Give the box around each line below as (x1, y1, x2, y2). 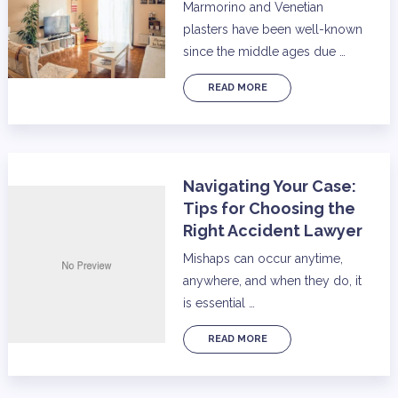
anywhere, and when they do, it (183, 274, 362, 289)
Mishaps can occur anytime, (183, 251, 344, 267)
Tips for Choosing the (183, 199, 356, 219)
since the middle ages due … (183, 44, 346, 60)
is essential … (183, 296, 256, 311)
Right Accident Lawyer (183, 221, 363, 241)
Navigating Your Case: (183, 177, 357, 196)
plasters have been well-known (183, 22, 363, 37)
